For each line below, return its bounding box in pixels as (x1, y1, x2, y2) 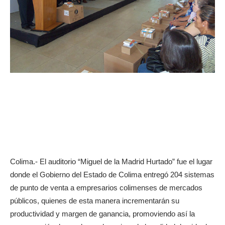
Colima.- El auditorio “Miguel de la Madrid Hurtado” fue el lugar (10, 157, 212, 166)
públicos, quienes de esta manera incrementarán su (10, 196, 179, 205)
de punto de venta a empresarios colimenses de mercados (10, 183, 202, 192)
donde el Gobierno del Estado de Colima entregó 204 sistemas (10, 170, 214, 179)
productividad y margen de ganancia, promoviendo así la (10, 209, 195, 218)
